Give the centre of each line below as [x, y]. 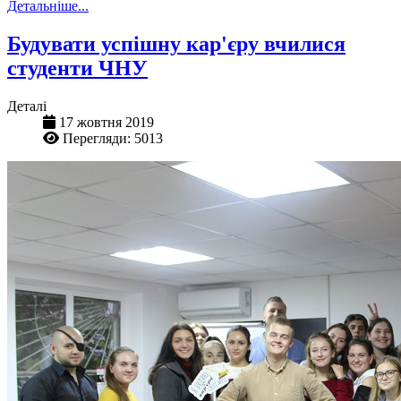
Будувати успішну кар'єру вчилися [176, 44]
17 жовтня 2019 [107, 123]
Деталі [27, 107]
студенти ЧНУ [77, 68]
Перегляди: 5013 [113, 139]
